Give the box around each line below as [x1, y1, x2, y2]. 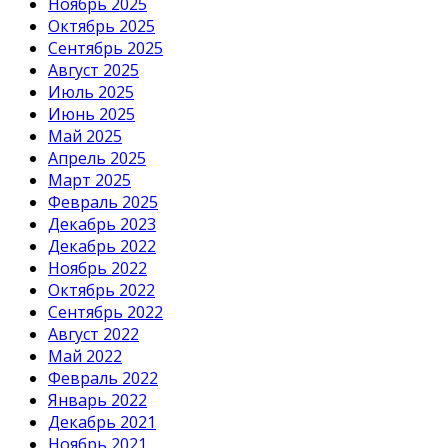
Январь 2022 [48, 388, 147, 411]
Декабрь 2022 [48, 234, 156, 257]
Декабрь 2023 [48, 212, 156, 235]
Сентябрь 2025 [48, 36, 163, 59]
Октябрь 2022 [48, 278, 155, 301]
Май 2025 [48, 124, 122, 147]
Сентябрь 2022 [48, 300, 163, 323]
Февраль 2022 [48, 366, 158, 389]
